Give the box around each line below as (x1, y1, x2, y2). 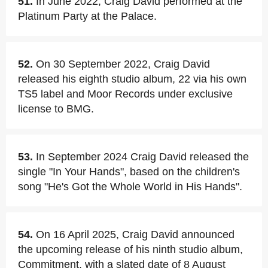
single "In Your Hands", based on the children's (18, 166, 240, 178)
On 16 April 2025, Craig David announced (36, 229, 234, 240)
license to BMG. (18, 103, 94, 115)
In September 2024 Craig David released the (36, 151, 249, 163)
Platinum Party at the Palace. (18, 10, 157, 22)
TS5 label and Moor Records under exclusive (18, 88, 233, 100)
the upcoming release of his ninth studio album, (18, 243, 243, 255)
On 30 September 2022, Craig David (36, 58, 210, 70)
